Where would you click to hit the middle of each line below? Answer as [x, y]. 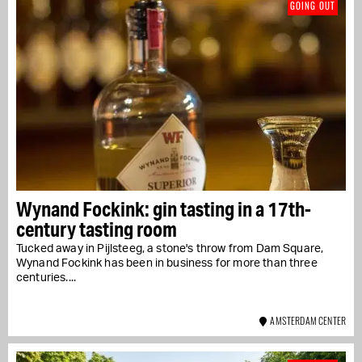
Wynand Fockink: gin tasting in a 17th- [164, 208]
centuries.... [46, 278]
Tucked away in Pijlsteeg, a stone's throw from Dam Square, [170, 248]
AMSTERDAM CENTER [306, 320]
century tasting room [97, 229]
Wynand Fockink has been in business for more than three [167, 263]
